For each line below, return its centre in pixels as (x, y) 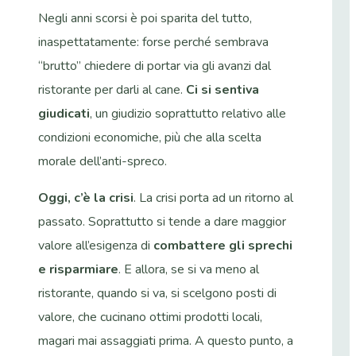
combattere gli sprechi (223, 245)
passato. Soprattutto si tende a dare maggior (162, 221)
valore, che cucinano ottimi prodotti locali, (150, 317)
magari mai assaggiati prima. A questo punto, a (166, 341)
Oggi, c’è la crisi (86, 197)
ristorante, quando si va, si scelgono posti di (157, 293)
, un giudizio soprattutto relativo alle (188, 113)
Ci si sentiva (222, 89)
